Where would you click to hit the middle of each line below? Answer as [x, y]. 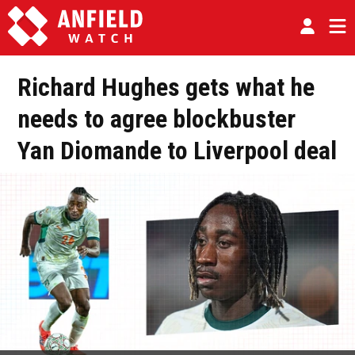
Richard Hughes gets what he [166, 87]
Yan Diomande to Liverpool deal [177, 151]
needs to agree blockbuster [157, 119]
